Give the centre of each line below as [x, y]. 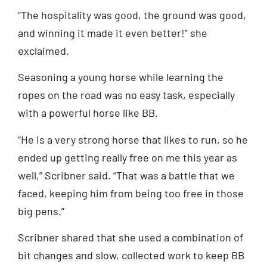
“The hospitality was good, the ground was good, [132, 15]
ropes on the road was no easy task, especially [126, 95]
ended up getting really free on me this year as [128, 157]
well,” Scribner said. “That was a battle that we [126, 175]
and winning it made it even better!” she [113, 32]
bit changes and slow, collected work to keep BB [131, 255]
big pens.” [41, 211]
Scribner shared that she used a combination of [131, 237]
